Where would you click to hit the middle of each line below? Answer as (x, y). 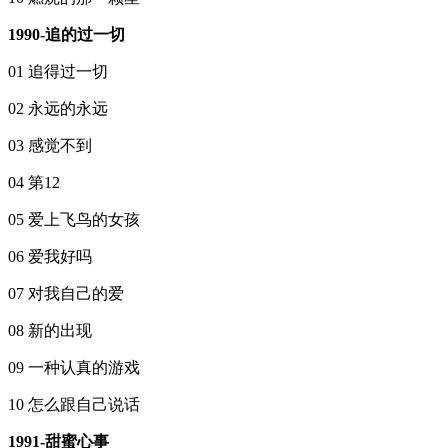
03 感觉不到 (50, 145)
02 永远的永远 (58, 108)
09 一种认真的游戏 (74, 367)
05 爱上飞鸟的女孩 (74, 219)
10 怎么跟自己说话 (74, 404)
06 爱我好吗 (50, 256)
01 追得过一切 (58, 71)
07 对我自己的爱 (66, 293)
